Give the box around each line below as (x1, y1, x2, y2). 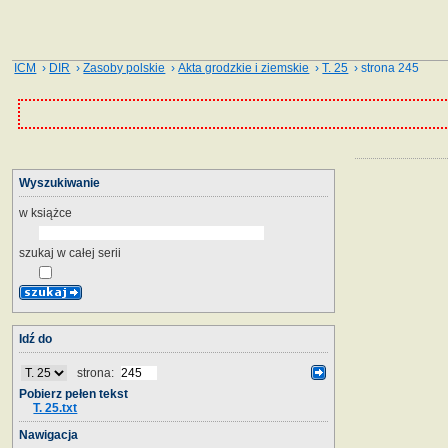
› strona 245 (348, 61, 420, 75)
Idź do (19, 331, 52, 346)
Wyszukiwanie (19, 175, 100, 190)
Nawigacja (19, 427, 78, 442)
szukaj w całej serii (19, 245, 121, 260)
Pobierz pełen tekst (19, 386, 128, 401)
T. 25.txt (33, 400, 78, 415)
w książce (19, 205, 72, 220)
